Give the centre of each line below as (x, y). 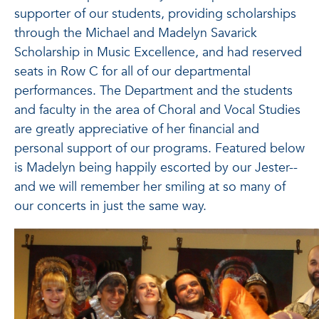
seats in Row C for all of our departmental (132, 72)
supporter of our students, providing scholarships (155, 14)
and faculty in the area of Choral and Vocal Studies (157, 110)
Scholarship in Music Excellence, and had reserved (158, 52)
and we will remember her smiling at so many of (150, 187)
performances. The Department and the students (153, 91)
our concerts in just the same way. (110, 206)
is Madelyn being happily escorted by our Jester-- (156, 168)
